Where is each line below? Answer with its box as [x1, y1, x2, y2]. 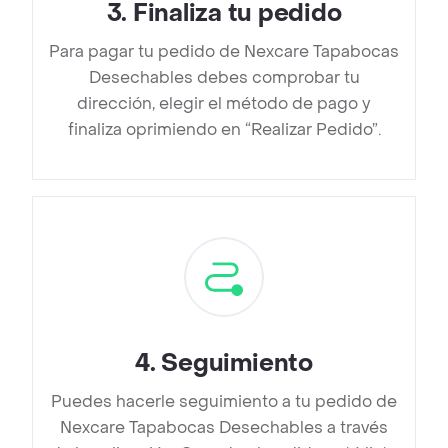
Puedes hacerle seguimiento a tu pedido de [51, 391, 397, 413]
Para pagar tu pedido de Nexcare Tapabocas [49, 41, 399, 63]
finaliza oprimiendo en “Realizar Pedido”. [67, 119, 381, 141]
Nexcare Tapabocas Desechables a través [60, 417, 388, 439]
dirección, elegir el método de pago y [77, 93, 371, 115]
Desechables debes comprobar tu [88, 67, 360, 89]
